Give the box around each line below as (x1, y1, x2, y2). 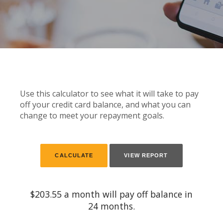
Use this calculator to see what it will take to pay (20, 88, 199, 99)
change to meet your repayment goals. (20, 110, 164, 121)
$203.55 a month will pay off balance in (30, 188, 193, 200)
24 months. (88, 200, 135, 212)
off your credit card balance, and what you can (20, 99, 191, 110)
